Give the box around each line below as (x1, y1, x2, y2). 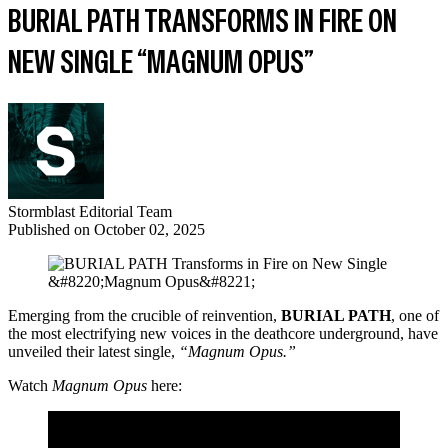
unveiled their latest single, (8, 343, 179, 361)
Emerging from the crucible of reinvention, (8, 307, 281, 325)
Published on (8, 221, 94, 239)
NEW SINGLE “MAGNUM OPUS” (8, 41, 314, 83)
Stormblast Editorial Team (8, 203, 172, 221)
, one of (391, 307, 439, 325)
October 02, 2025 (94, 221, 205, 239)
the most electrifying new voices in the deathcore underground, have (8, 325, 438, 343)
